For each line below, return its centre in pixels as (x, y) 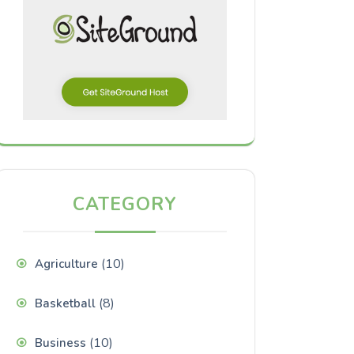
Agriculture (66, 264)
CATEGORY (125, 204)
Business (60, 343)
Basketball (65, 303)
